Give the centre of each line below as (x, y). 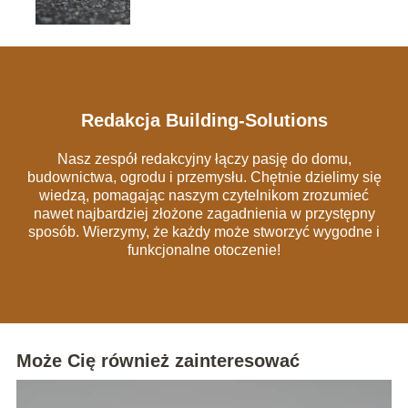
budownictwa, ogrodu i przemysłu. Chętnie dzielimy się (204, 178)
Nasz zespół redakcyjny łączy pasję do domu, (204, 159)
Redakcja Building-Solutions (204, 121)
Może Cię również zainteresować (158, 361)
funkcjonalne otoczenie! (204, 250)
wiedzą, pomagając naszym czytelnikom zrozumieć (204, 196)
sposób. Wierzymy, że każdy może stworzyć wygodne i (204, 232)
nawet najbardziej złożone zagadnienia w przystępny (204, 214)
